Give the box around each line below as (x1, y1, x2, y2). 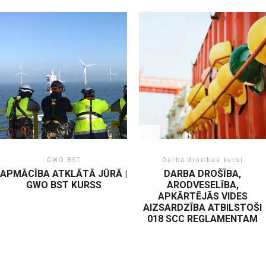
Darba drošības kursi (161, 157, 243, 163)
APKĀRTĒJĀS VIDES (157, 191, 248, 202)
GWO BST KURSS (26, 179, 102, 191)
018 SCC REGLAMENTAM (147, 213, 258, 224)
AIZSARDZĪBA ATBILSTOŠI (143, 202, 262, 213)
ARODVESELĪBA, (166, 179, 239, 191)
